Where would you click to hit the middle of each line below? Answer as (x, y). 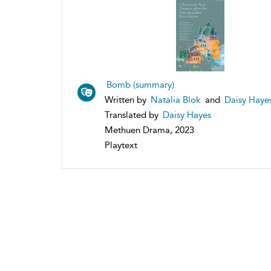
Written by (127, 100)
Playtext (121, 145)
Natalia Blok (176, 100)
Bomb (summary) (140, 84)
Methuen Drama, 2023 (149, 130)
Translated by (133, 115)
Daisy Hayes (187, 115)
